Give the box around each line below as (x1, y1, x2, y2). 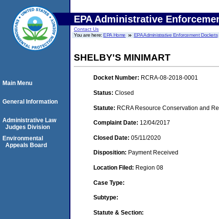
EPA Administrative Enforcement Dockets (133, 32, 218, 38)
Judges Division (5, 124, 50, 131)
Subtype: (93, 194, 118, 201)
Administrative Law (2, 117, 56, 124)
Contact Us (74, 26, 99, 32)
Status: (93, 89, 115, 96)
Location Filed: (93, 164, 135, 171)
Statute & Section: (93, 209, 144, 216)
